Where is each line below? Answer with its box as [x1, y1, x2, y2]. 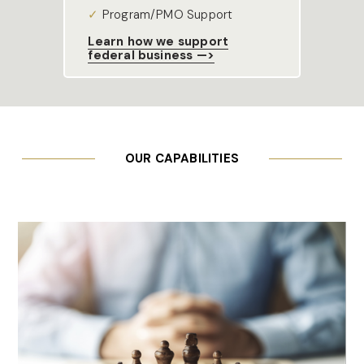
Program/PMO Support [102, 6, 233, 24]
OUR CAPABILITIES [125, 150, 239, 167]
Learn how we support [88, 33, 229, 50]
